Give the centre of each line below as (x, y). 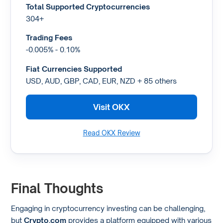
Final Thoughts (57, 188)
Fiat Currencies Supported (74, 68)
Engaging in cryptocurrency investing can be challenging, (108, 208)
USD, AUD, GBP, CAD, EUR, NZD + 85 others (101, 80)
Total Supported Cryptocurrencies (88, 6)
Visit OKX (111, 107)
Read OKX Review (111, 133)
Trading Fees (49, 38)
